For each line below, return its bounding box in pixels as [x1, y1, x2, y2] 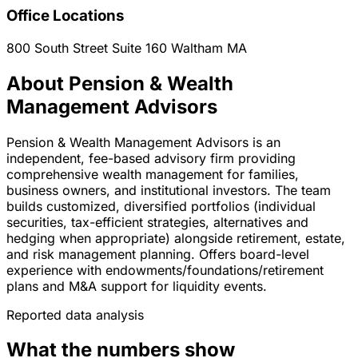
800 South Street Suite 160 [6, 39, 171, 56]
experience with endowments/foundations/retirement [6, 261, 324, 278]
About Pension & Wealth [6, 71, 233, 95]
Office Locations [6, 6, 124, 25]
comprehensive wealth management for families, [6, 165, 299, 182]
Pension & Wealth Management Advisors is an [6, 133, 280, 150]
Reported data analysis [6, 306, 144, 323]
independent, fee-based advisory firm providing [6, 149, 296, 166]
